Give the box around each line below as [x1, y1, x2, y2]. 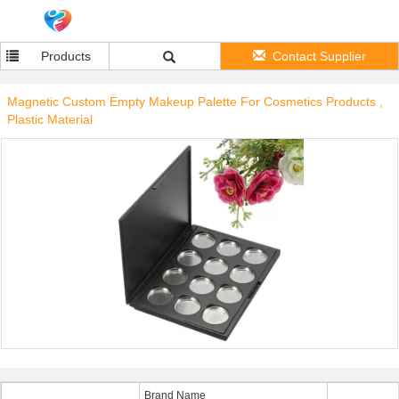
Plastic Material [7, 112, 93, 126]
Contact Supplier [273, 49, 366, 63]
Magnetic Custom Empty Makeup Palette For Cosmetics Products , [7, 94, 383, 109]
